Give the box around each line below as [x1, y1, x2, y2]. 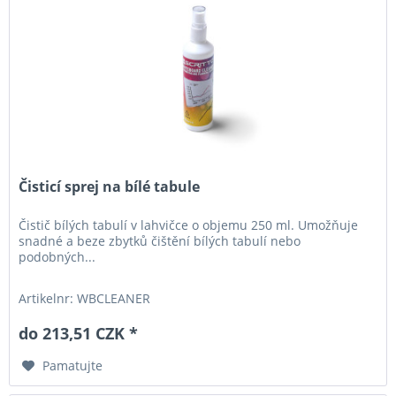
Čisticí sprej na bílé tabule [19, 177, 201, 197]
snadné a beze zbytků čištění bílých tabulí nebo [19, 232, 301, 250]
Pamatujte [42, 357, 103, 375]
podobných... [19, 248, 96, 266]
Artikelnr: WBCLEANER [19, 290, 151, 308]
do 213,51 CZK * [19, 323, 139, 345]
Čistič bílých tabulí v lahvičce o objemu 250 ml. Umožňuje [19, 217, 359, 234]
